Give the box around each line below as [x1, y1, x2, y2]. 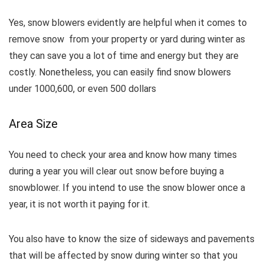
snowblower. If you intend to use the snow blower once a [9, 182, 245, 193]
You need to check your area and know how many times [9, 149, 237, 160]
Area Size [9, 117, 58, 131]
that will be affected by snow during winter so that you [9, 250, 237, 261]
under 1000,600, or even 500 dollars [9, 83, 156, 94]
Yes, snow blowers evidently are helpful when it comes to [9, 17, 247, 28]
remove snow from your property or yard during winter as [9, 34, 245, 45]
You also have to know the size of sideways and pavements [9, 233, 255, 245]
